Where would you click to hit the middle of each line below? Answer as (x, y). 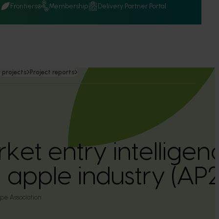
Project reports (52, 72)
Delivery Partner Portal (132, 6)
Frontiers (24, 6)
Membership (68, 6)
